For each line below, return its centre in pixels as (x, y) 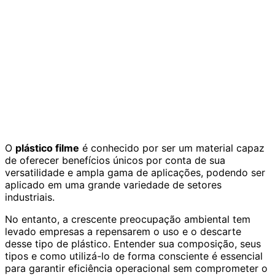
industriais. (30, 197)
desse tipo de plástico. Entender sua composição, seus (133, 243)
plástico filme (47, 148)
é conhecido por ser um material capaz (172, 148)
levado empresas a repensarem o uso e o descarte (123, 231)
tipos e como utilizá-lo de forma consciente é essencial (134, 256)
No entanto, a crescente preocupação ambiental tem (128, 219)
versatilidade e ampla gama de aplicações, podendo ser (135, 172)
